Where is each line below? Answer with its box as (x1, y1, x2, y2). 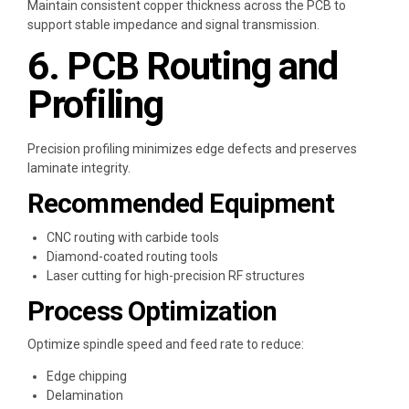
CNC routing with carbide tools (47, 229, 219, 245)
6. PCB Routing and (27, 44, 338, 89)
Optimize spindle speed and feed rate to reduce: (27, 337, 304, 352)
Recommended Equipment (27, 187, 335, 219)
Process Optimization (27, 295, 278, 327)
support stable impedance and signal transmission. (27, 17, 320, 33)
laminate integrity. (27, 160, 131, 175)
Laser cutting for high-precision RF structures (47, 267, 305, 283)
